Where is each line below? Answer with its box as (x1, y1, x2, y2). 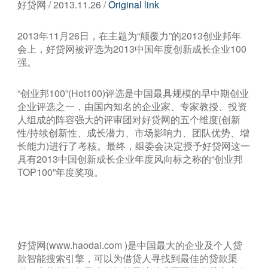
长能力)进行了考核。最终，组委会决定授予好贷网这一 (17, 139, 251, 153)
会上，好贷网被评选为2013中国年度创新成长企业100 (17, 42, 247, 56)
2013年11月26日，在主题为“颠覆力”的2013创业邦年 (17, 29, 242, 42)
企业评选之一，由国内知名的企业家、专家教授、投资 (17, 99, 248, 113)
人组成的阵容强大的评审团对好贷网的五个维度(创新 (17, 112, 241, 126)
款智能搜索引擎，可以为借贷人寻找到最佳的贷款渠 (17, 251, 238, 265)
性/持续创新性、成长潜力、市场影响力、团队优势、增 (17, 126, 250, 139)
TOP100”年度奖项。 (17, 165, 104, 179)
